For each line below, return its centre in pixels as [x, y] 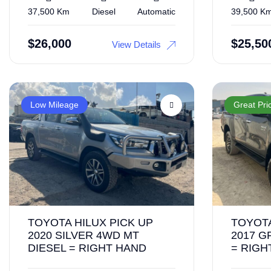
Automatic [156, 11]
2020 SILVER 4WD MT [83, 235]
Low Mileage [54, 105]
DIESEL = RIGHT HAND [87, 248]
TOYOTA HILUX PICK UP [90, 222]
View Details [136, 44]
